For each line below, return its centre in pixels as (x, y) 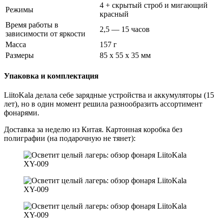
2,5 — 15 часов (125, 29)
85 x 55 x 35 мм (125, 55)
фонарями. (22, 113)
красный (114, 14)
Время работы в (32, 25)
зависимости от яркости (45, 33)
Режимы (19, 9)
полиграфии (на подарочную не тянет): (70, 138)
